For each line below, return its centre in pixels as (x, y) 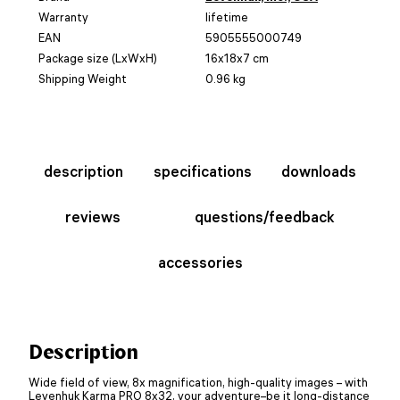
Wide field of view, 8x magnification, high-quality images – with (198, 382)
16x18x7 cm (237, 58)
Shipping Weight (83, 78)
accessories (200, 262)
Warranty (63, 17)
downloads (319, 171)
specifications (202, 171)
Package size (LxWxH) (98, 58)
